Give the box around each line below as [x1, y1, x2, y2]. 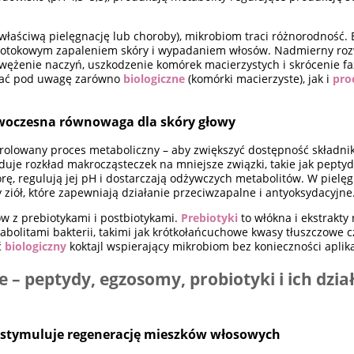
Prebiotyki [181, 210, 239, 226]
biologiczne [123, 70, 186, 86]
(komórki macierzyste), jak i [185, 70, 333, 86]
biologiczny [5, 239, 67, 254]
